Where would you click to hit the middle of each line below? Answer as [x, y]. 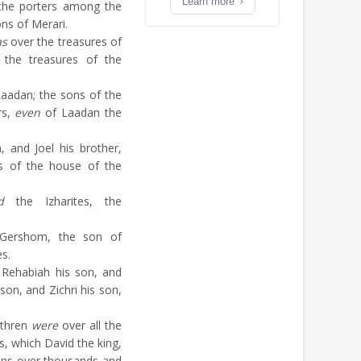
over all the [90, 325]
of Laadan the [81, 112]
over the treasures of [64, 41]
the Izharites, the [63, 201]
